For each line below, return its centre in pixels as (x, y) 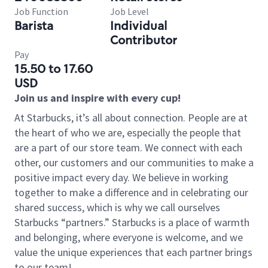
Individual (138, 26)
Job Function (41, 11)
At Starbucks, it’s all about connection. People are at (131, 118)
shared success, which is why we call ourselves (117, 207)
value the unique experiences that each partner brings (133, 252)
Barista (34, 26)
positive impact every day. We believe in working (121, 177)
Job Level (130, 11)
